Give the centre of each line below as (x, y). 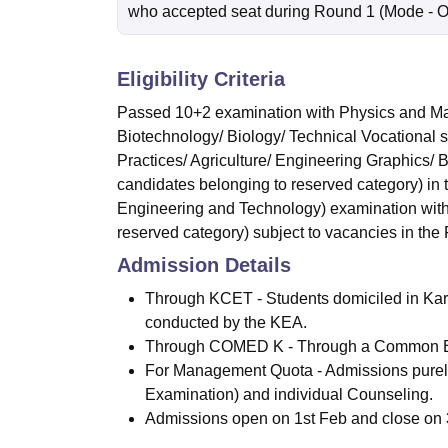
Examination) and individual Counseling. (289, 395)
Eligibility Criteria (201, 79)
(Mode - (408, 12)
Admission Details (204, 265)
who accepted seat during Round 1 (251, 12)
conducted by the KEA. (226, 323)
